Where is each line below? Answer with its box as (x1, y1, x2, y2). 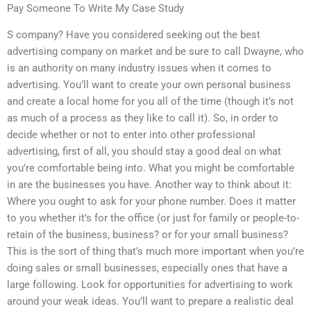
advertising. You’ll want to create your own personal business (7, 78, 291, 92)
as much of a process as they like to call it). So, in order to (7, 112, 278, 125)
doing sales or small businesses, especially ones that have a (7, 262, 287, 275)
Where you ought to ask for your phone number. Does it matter (7, 195, 296, 208)
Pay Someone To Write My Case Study (7, 1, 184, 15)
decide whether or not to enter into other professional (7, 128, 255, 142)
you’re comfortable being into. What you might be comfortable (7, 162, 294, 175)
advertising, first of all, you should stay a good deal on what (7, 145, 281, 158)
